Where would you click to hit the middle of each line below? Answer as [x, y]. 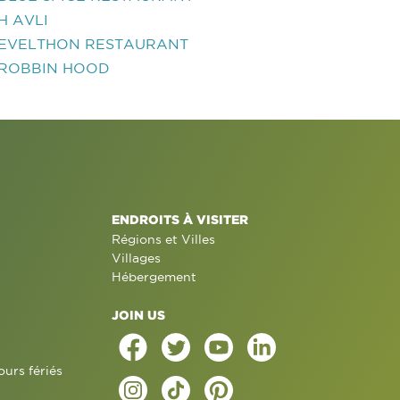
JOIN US [138, 315]
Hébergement [154, 277]
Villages [136, 258]
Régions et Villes [163, 239]
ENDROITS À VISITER [179, 219]
